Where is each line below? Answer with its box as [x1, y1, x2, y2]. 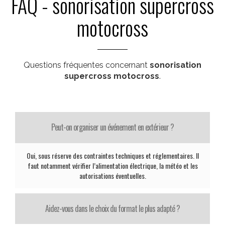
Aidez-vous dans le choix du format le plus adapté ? [45, 202, 180, 214]
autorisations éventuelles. [79, 170, 146, 181]
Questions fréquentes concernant [24, 60, 150, 70]
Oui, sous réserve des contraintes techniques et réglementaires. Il [26, 150, 199, 161]
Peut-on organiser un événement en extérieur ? [51, 121, 174, 133]
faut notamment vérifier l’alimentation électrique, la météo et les [27, 160, 198, 171]
